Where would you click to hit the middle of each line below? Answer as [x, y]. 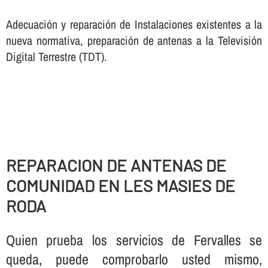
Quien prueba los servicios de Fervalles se [134, 240]
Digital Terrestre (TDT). [56, 56]
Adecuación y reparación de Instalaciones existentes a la [134, 24]
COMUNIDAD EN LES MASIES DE [120, 186]
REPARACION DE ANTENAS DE [116, 165]
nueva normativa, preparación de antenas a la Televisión [134, 40]
